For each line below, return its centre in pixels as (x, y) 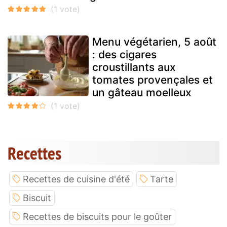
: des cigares (124, 55)
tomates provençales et (153, 80)
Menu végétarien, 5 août (154, 42)
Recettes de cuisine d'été (76, 179)
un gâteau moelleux (142, 93)
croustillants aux (134, 67)
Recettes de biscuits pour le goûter (97, 217)
